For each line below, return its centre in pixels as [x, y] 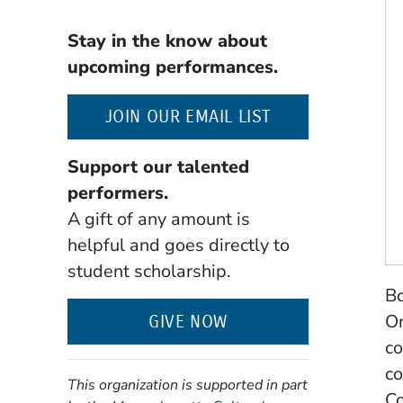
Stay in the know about [167, 40]
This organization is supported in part [187, 385]
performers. [117, 193]
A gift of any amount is [158, 219]
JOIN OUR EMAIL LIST [188, 117]
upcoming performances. [172, 67]
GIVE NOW [188, 322]
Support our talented [158, 167]
